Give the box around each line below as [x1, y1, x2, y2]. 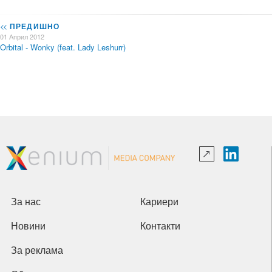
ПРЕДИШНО [7, 21, 60, 32]
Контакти [146, 221, 180, 231]
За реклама [16, 245, 63, 256]
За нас [16, 197, 41, 207]
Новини [18, 221, 46, 231]
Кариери [146, 197, 178, 207]
